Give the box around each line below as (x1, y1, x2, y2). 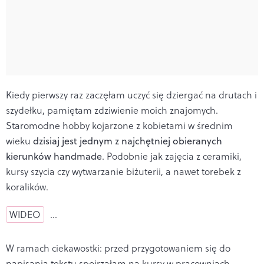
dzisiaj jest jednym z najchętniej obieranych (33, 134, 222, 147)
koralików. (6, 180, 51, 193)
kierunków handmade (6, 149, 102, 163)
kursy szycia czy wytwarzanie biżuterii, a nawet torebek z (6, 164, 241, 178)
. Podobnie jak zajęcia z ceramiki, (102, 149, 242, 163)
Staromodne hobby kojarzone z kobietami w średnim (6, 118, 233, 132)
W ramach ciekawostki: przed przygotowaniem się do (6, 241, 230, 255)
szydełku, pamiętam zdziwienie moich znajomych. (6, 103, 218, 117)
